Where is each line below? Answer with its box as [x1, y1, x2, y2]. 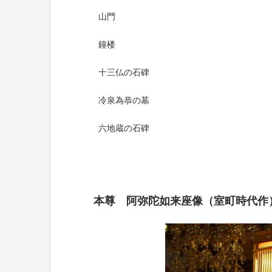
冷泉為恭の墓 [98, 95, 149, 105]
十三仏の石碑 [98, 67, 149, 77]
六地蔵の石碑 [98, 123, 149, 133]
